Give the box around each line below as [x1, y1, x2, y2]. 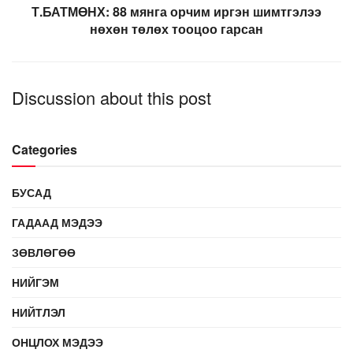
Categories [12, 139, 77, 158]
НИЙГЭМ [12, 273, 59, 290]
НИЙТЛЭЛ [12, 303, 65, 320]
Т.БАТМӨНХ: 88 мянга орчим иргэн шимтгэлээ [32, 2, 321, 20]
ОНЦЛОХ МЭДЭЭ [12, 333, 103, 350]
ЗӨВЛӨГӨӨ [12, 243, 76, 260]
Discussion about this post [12, 84, 211, 110]
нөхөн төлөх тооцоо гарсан [90, 19, 263, 38]
